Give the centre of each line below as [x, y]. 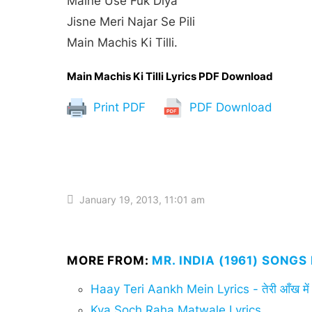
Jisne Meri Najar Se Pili [131, 21]
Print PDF [118, 107]
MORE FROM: [110, 260]
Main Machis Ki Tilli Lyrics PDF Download [170, 76]
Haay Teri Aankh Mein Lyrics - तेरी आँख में [200, 289]
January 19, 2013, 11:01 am [142, 200]
